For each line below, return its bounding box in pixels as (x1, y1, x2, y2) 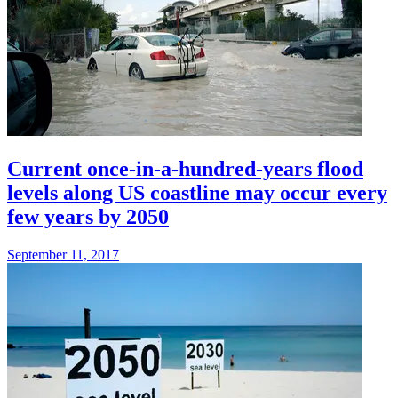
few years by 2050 (7, 204, 169, 228)
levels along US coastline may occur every (7, 180, 387, 204)
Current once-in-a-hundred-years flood (7, 156, 363, 180)
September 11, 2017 (7, 246, 119, 262)
